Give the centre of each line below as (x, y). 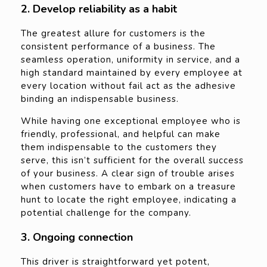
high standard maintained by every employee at (132, 73)
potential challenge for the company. (106, 213)
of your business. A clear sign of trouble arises (128, 174)
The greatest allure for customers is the (113, 34)
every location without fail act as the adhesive (128, 86)
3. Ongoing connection (77, 237)
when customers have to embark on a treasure (128, 187)
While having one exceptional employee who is (131, 121)
